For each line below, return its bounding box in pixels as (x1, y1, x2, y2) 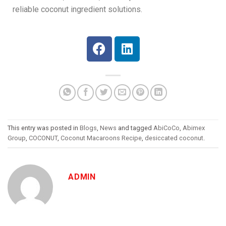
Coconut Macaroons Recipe (61, 134, 142, 142)
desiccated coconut (145, 134, 203, 142)
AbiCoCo (153, 124, 180, 132)
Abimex (183, 124, 205, 132)
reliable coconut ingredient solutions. (13, 4, 142, 14)
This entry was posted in (8, 124, 80, 132)
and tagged (117, 124, 153, 132)
